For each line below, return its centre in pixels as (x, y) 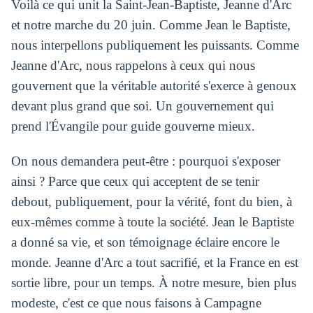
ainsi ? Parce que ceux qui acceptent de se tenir (135, 181)
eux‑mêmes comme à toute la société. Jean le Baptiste (152, 221)
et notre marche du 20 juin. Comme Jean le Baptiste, (151, 24)
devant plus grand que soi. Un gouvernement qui (142, 105)
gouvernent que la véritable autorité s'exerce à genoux (154, 85)
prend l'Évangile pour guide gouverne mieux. (133, 126)
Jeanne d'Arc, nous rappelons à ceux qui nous (133, 65)
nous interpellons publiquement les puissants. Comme (155, 45)
